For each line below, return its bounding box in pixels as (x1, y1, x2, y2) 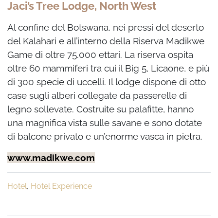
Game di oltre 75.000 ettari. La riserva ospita (7, 49, 193, 60)
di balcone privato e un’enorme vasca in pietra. (7, 131, 202, 142)
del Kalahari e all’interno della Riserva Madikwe (7, 36, 204, 47)
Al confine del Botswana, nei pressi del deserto (7, 22, 204, 33)
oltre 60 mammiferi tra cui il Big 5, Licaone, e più (7, 63, 209, 74)
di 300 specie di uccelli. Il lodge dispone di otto (7, 76, 206, 88)
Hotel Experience (31, 182, 92, 191)
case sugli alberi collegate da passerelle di (7, 90, 187, 101)
